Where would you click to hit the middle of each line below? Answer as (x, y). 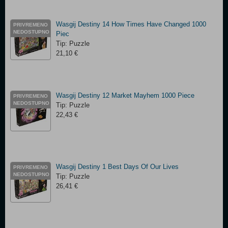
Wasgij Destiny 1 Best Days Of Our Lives (117, 167)
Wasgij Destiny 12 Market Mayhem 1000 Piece (125, 95)
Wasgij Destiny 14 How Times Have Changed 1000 (131, 24)
